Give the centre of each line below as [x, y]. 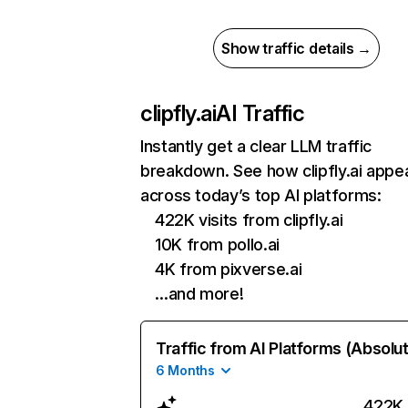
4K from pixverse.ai [229, 269]
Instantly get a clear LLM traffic [256, 146]
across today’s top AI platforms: [261, 195]
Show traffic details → [296, 48]
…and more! [199, 294]
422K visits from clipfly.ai [249, 220]
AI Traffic [260, 113]
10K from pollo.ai [217, 245]
